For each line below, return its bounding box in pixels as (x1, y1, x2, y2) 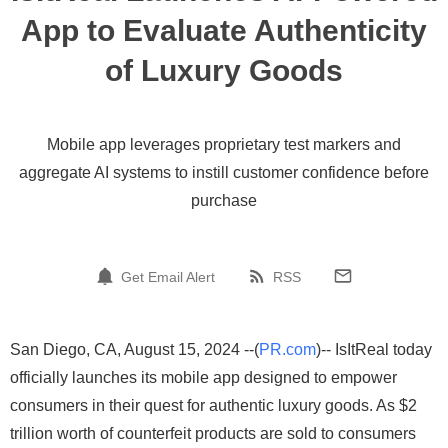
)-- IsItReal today (316, 341, 432, 358)
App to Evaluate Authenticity (21, 14, 427, 47)
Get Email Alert (121, 268, 215, 285)
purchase (191, 192, 257, 209)
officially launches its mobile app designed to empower (10, 369, 397, 386)
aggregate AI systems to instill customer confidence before (19, 164, 429, 181)
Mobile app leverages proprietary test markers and (47, 136, 401, 153)
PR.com (259, 341, 316, 358)
